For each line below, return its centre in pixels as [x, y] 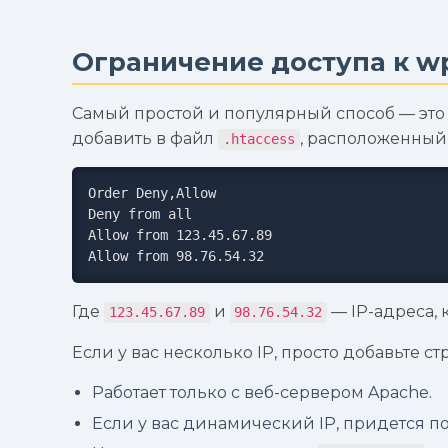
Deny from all [140, 214]
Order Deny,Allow [152, 193]
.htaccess [258, 139]
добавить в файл [145, 139]
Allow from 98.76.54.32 [176, 256]
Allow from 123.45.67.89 [180, 235]
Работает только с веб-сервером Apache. [262, 393]
